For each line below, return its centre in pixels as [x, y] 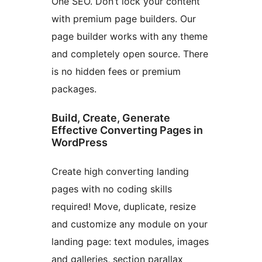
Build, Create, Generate [111, 118]
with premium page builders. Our [124, 19]
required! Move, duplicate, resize [124, 207]
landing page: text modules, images [130, 242]
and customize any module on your [130, 224]
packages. [74, 89]
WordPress [80, 143]
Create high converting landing [120, 172]
